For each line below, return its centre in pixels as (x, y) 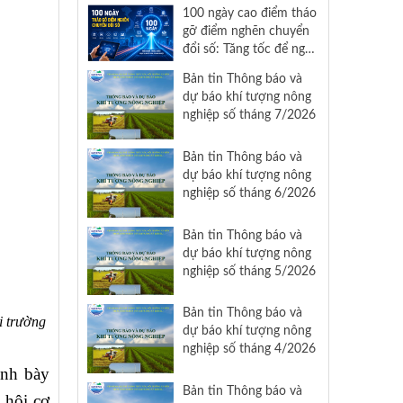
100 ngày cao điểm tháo (249, 13)
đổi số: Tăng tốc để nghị (248, 49)
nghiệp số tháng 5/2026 (249, 271)
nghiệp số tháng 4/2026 (249, 349)
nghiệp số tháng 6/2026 (249, 193)
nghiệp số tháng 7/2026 (249, 115)
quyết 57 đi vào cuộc (241, 67)
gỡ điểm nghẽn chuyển (246, 31)
